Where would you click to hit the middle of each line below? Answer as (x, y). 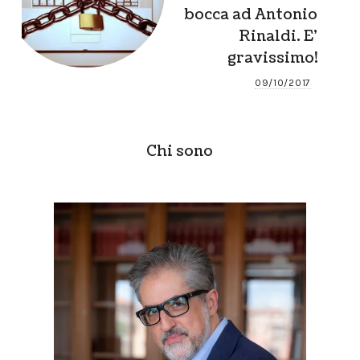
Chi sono (180, 151)
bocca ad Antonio (251, 14)
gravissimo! (273, 57)
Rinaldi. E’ (278, 36)
